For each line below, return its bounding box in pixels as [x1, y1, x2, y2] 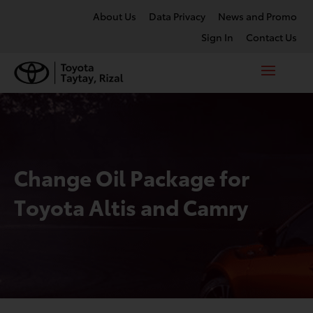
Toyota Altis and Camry [14, 191, 248, 221]
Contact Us [246, 30, 297, 44]
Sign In [201, 30, 233, 44]
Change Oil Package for [14, 162, 249, 192]
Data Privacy [149, 9, 205, 23]
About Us [93, 9, 136, 23]
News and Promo [218, 9, 297, 23]
